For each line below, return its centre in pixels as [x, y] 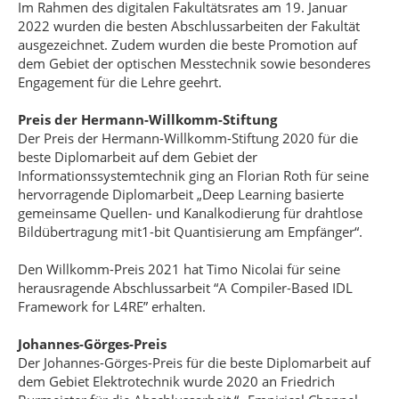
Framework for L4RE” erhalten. [114, 306]
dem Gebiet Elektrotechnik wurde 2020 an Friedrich [176, 381]
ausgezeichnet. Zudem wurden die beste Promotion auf [187, 45]
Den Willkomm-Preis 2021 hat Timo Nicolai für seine [179, 269]
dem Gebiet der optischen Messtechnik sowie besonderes [194, 63]
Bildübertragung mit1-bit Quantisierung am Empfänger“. [192, 232]
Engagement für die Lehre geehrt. [120, 82]
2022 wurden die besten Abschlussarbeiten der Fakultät [189, 26]
